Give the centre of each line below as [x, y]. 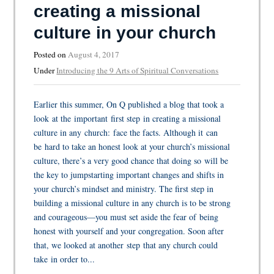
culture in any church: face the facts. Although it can [126, 132]
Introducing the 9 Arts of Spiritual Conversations [138, 70]
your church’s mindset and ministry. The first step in [124, 188]
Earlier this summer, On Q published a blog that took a [129, 104]
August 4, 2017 [94, 54]
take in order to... [65, 259]
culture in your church [125, 32]
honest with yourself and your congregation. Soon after [129, 231]
